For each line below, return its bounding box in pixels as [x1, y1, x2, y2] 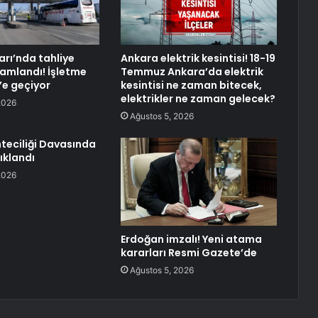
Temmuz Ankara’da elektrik [120, 65, 263, 79]
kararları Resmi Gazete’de [120, 246, 257, 261]
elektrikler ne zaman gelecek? [120, 92, 275, 106]
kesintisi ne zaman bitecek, [120, 78, 262, 93]
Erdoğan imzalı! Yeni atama [120, 232, 262, 247]
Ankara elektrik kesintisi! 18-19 [120, 51, 275, 66]
